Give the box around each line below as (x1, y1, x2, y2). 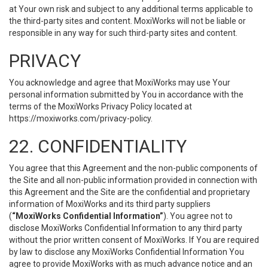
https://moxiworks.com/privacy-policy (9, 114, 151, 123)
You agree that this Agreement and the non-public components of (9, 163, 258, 173)
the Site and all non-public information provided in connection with (9, 175, 257, 185)
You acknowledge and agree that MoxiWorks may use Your (9, 78, 230, 87)
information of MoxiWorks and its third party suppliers (9, 199, 211, 209)
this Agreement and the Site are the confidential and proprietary (9, 187, 250, 197)
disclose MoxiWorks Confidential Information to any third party (9, 223, 242, 233)
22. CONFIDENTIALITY (9, 136, 187, 157)
